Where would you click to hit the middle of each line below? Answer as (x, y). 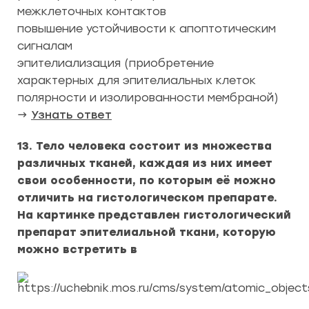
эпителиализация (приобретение (116, 63)
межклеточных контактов (92, 11)
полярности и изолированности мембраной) (148, 98)
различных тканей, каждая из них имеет (145, 163)
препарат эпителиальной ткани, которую (147, 232)
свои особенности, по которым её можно (147, 180)
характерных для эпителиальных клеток (137, 80)
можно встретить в (77, 249)
